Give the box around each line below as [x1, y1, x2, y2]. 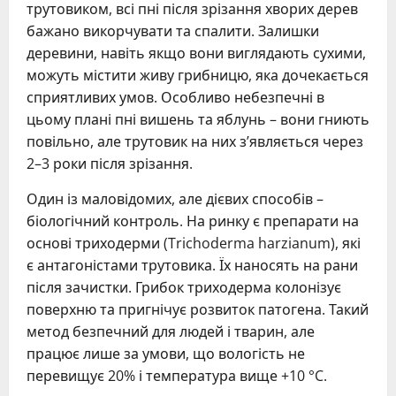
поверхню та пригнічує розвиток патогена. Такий [27, 299, 369, 319]
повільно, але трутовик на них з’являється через [27, 131, 363, 151]
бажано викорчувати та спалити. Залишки [27, 20, 319, 41]
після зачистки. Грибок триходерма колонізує [27, 277, 341, 297]
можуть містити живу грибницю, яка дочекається [27, 65, 369, 85]
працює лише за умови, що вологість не [27, 343, 305, 363]
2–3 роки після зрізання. [27, 153, 193, 173]
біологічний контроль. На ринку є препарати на [27, 210, 359, 231]
